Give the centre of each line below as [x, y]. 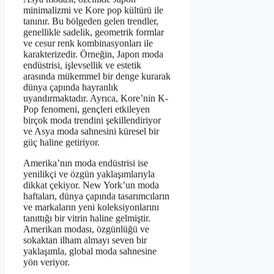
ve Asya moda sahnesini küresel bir [91, 131]
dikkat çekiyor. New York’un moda [91, 185]
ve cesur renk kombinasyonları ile [88, 43]
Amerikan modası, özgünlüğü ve [86, 229]
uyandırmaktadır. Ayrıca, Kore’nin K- [96, 98]
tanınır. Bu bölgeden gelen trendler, [91, 21]
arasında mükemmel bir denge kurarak [97, 76]
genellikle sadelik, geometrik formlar [94, 32]
